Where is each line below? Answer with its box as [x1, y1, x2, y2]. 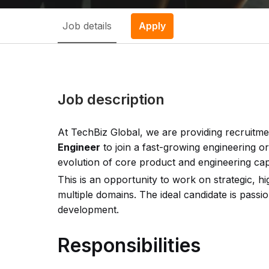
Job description [58, 91, 165, 109]
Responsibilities [58, 234, 201, 258]
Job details [62, 19, 112, 32]
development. [58, 204, 119, 216]
